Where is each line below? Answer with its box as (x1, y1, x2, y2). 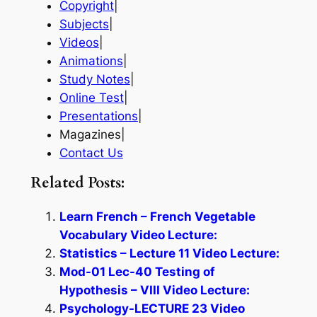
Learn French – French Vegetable (59, 209, 255, 224)
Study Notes (59, 72, 130, 87)
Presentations (59, 109, 138, 124)
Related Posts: (30, 172, 125, 193)
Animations (59, 54, 123, 69)
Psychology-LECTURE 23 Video (59, 301, 245, 316)
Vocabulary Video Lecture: (59, 227, 217, 242)
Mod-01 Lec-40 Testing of (59, 264, 215, 279)
